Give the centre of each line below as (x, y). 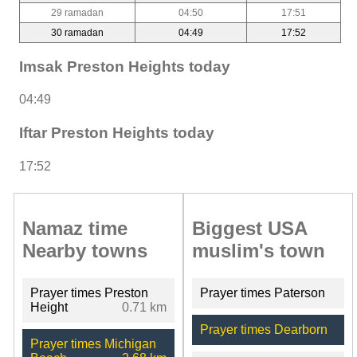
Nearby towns (85, 250)
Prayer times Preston (89, 292)
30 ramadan (77, 32)
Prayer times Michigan (93, 343)
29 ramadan (77, 12)
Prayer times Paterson (262, 292)
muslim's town (258, 250)
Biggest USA (249, 228)
